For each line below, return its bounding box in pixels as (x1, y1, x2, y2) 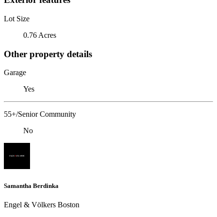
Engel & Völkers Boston (4, 200, 79, 209)
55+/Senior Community (4, 110, 76, 119)
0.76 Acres (23, 31, 56, 39)
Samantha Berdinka (4, 182, 59, 189)
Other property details (4, 48, 92, 59)
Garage (4, 68, 26, 77)
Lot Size (4, 14, 30, 23)
